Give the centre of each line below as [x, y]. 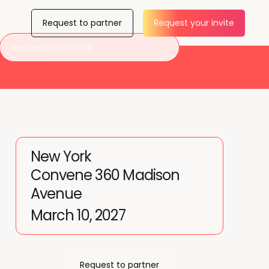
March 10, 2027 [78, 215]
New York [61, 156]
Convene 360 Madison [105, 175]
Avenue [56, 194]
